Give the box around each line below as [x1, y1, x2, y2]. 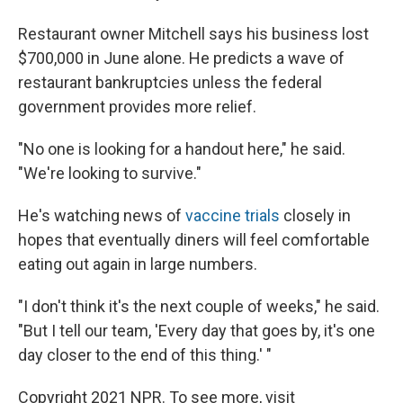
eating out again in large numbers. [18, 255, 257, 274]
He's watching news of [18, 206, 185, 226]
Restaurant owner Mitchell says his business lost [18, 24, 369, 44]
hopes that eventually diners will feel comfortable [18, 230, 370, 250]
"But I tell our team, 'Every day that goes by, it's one [18, 321, 375, 341]
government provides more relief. [18, 97, 256, 117]
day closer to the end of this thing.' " [18, 345, 272, 365]
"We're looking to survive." [18, 164, 201, 184]
